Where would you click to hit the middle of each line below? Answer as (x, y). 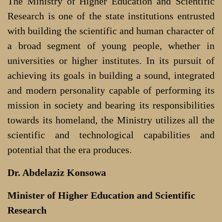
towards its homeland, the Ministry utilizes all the (111, 120)
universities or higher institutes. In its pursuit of (111, 60)
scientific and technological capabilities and (111, 135)
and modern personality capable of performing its (111, 90)
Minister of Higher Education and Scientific (101, 195)
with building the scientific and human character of (111, 30)
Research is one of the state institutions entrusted (111, 16)
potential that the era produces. (70, 149)
